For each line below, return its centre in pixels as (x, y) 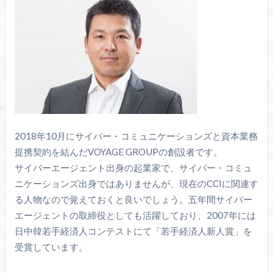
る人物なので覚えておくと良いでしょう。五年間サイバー (133, 200)
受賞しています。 (51, 247)
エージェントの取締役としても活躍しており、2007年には (135, 215)
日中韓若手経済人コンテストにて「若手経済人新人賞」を (133, 231)
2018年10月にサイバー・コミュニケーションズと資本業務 (136, 136)
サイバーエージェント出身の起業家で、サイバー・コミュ (133, 168)
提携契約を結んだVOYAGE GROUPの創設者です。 (118, 152)
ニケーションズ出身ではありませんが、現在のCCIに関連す (136, 184)
